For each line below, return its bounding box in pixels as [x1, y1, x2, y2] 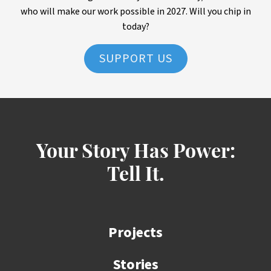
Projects [108, 222, 163, 244]
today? [122, 20, 149, 34]
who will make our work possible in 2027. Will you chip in [20, 5, 251, 19]
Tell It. [106, 166, 165, 186]
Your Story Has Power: [36, 143, 235, 163]
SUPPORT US [99, 50, 172, 68]
